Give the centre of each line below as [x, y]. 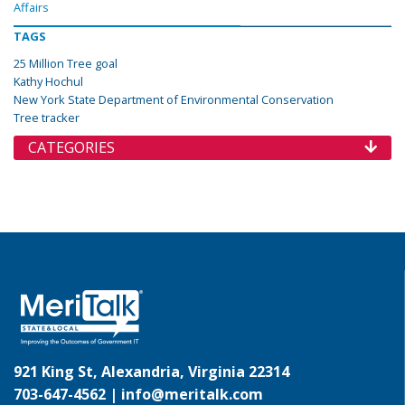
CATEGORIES [71, 148]
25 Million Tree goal [66, 64]
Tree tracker [47, 118]
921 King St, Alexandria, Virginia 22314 [151, 372]
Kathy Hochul [48, 82]
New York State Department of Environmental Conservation [174, 100]
